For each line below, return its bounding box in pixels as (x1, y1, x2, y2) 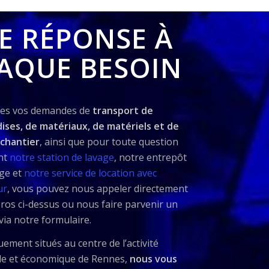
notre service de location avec (23, 166, 157, 180)
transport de (92, 103, 153, 117)
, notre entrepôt (113, 150, 187, 164)
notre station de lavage (9, 150, 114, 164)
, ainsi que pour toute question (39, 134, 178, 148)
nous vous (129, 252, 177, 266)
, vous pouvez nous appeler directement (7, 181, 188, 195)
